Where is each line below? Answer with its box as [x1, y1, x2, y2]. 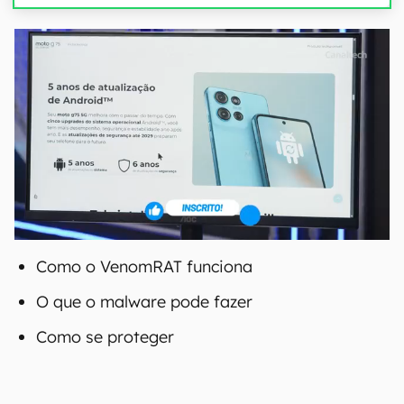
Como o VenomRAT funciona [36, 256, 252, 277]
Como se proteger [36, 326, 174, 347]
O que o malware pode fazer [36, 291, 252, 312]
